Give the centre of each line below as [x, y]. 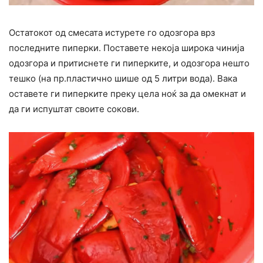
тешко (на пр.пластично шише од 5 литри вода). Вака [123, 78]
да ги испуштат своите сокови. [74, 109]
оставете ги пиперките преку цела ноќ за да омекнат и [127, 93]
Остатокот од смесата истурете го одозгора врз [112, 32]
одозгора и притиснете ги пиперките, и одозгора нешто [129, 63]
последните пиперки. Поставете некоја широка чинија [127, 48]
